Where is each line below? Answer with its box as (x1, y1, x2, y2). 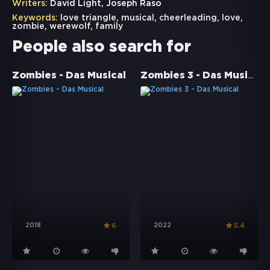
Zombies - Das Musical (12, 71, 126, 81)
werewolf (49, 23, 90, 31)
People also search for (12, 40, 191, 55)
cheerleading (159, 14, 217, 22)
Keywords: (12, 14, 58, 22)
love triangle (60, 14, 116, 22)
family (95, 23, 123, 31)
